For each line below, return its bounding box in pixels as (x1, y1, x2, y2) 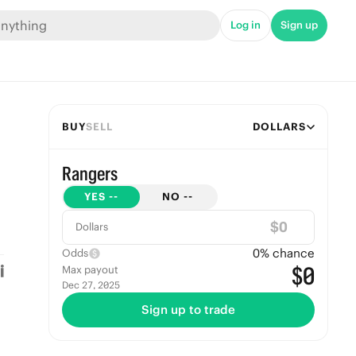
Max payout (61, 263, 118, 277)
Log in (230, 18, 261, 32)
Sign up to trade (141, 302, 235, 317)
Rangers (61, 162, 118, 184)
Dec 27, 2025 (61, 279, 120, 291)
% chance (259, 246, 315, 261)
